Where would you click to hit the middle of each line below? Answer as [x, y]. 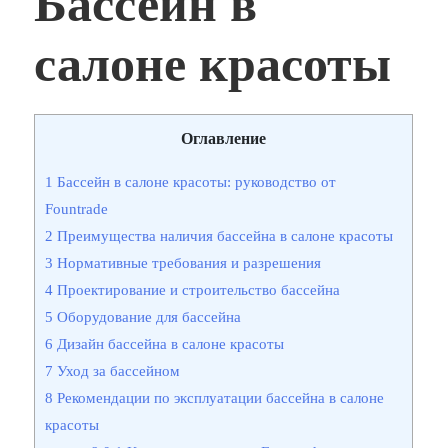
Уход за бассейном [117, 371]
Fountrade [77, 209]
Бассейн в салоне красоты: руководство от [195, 182]
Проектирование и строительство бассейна [197, 290]
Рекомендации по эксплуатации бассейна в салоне [219, 398]
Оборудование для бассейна [147, 317]
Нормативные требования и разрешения [187, 263]
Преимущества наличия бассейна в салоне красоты [223, 236]
